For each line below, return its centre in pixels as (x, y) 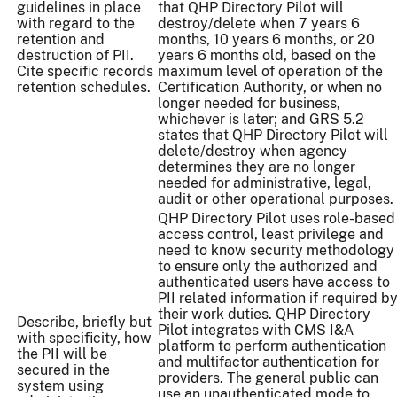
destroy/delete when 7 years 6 (259, 24)
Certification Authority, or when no (270, 88)
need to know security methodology (276, 251)
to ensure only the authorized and (268, 267)
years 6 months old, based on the (267, 56)
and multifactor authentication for (269, 362)
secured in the (63, 370)
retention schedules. (84, 88)
